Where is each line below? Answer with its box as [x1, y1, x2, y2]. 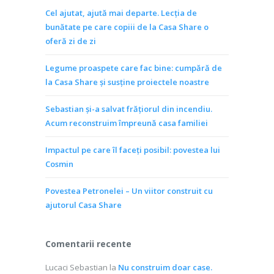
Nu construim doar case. [118, 262, 212, 273]
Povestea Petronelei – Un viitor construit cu [45, 185, 213, 196]
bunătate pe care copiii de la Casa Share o [45, 21, 209, 32]
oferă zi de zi [45, 35, 96, 46]
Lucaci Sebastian [45, 262, 108, 273]
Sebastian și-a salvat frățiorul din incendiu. [45, 103, 212, 114]
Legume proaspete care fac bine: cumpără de [45, 62, 222, 73]
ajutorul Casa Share [45, 199, 122, 210]
